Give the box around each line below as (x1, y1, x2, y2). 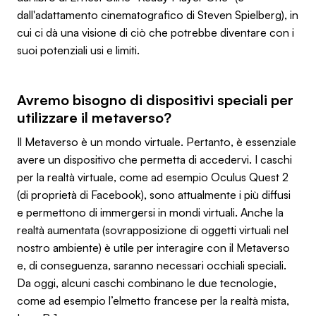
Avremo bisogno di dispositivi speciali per (17, 90, 293, 109)
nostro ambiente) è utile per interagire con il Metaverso (17, 240, 290, 255)
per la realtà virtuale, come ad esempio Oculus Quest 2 (17, 169, 288, 184)
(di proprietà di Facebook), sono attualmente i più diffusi (17, 187, 291, 202)
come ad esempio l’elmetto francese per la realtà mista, (17, 293, 289, 308)
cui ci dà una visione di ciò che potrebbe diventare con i (17, 25, 294, 39)
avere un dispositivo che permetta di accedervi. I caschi (17, 152, 292, 166)
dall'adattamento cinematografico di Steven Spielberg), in (17, 7, 298, 22)
